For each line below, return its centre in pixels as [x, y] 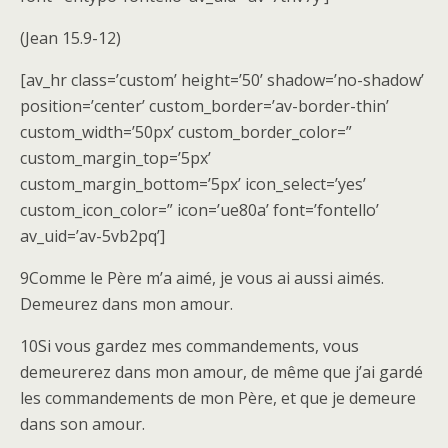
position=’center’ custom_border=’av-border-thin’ [204, 106]
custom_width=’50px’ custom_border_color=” [186, 132]
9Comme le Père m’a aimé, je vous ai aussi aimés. [202, 278]
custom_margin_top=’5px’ [115, 158]
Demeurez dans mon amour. [126, 304]
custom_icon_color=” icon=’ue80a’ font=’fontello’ [199, 210]
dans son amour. [82, 424]
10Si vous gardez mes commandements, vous [189, 346]
